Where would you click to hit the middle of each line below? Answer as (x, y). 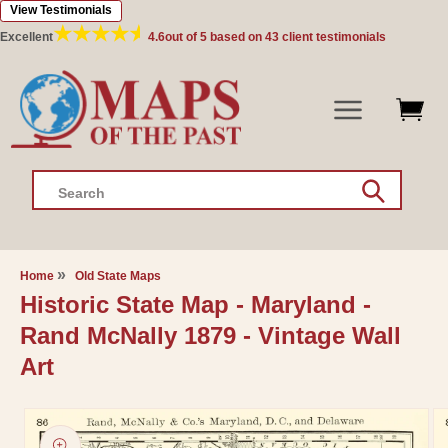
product (59, 431)
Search (81, 193)
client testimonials (334, 37)
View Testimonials (61, 10)
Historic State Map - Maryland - (195, 305)
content (74, 40)
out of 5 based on (215, 37)
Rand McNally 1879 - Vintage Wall (210, 336)
